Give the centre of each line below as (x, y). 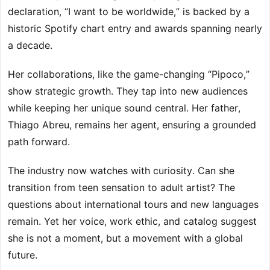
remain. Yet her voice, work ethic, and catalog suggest (132, 221)
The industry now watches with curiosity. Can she (121, 171)
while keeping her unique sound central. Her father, (124, 108)
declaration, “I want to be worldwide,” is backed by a (129, 12)
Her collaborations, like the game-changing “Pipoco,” (129, 74)
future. (23, 255)
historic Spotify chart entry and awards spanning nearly (135, 29)
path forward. (39, 142)
